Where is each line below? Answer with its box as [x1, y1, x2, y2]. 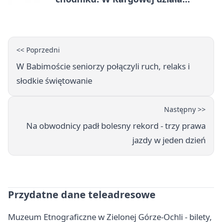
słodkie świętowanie [16, 75, 92, 87]
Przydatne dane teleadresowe [8, 188, 156, 202]
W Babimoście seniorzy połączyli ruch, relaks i [16, 60, 190, 72]
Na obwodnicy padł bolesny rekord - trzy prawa [26, 120, 206, 132]
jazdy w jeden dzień [132, 134, 206, 146]
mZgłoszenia [55, 5, 111, 17]
